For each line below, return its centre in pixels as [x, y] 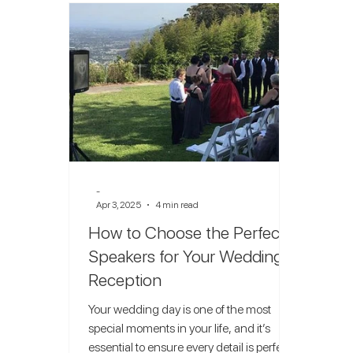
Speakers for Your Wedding [186, 256]
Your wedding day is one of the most [180, 309]
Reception [125, 280]
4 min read [177, 204]
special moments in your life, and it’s [180, 328]
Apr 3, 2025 [119, 204]
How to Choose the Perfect [187, 232]
